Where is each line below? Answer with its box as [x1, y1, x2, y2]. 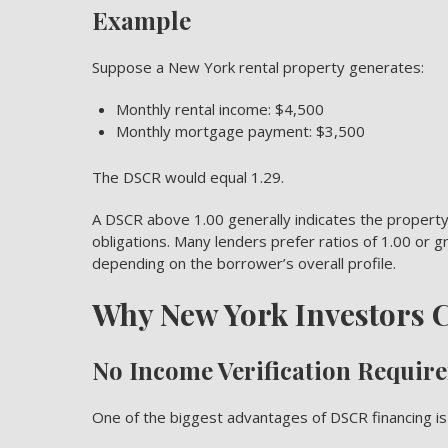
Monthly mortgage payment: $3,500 [116, 121, 365, 141]
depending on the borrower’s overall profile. [92, 253, 396, 273]
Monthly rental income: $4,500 [116, 99, 324, 119]
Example [92, 4, 191, 36]
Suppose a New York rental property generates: [92, 57, 424, 77]
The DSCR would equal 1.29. [92, 167, 284, 187]
